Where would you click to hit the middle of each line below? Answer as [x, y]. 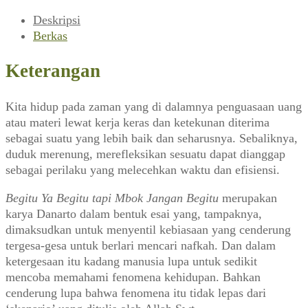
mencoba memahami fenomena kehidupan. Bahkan [133, 277]
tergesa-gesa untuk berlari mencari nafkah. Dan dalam [141, 245]
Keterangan [53, 71]
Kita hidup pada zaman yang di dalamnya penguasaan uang [154, 106]
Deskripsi [57, 20]
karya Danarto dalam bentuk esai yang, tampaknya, [134, 213]
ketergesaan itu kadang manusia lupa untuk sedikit [131, 261]
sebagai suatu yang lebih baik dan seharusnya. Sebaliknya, [152, 138]
